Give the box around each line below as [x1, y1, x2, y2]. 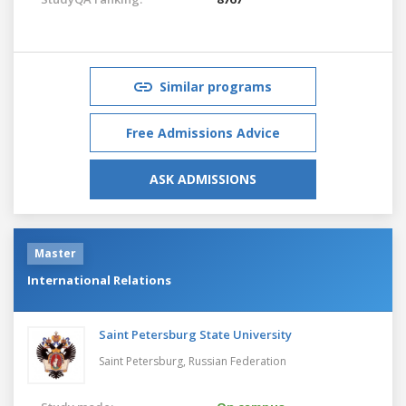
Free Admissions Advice [126, 123, 280, 141]
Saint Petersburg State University [99, 325, 292, 343]
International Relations [27, 271, 171, 288]
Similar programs [159, 77, 272, 95]
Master [34, 245, 76, 261]
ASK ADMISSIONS [150, 169, 256, 188]
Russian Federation [188, 353, 286, 369]
